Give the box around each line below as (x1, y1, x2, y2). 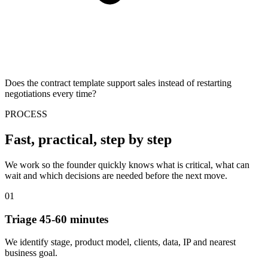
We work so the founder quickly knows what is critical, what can (5, 160, 249, 170)
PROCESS (5, 109, 47, 120)
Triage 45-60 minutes (5, 212, 108, 226)
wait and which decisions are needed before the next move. (5, 170, 227, 181)
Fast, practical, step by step (5, 132, 172, 148)
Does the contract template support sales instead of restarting (5, 78, 232, 89)
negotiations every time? (5, 89, 96, 99)
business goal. (5, 248, 57, 258)
